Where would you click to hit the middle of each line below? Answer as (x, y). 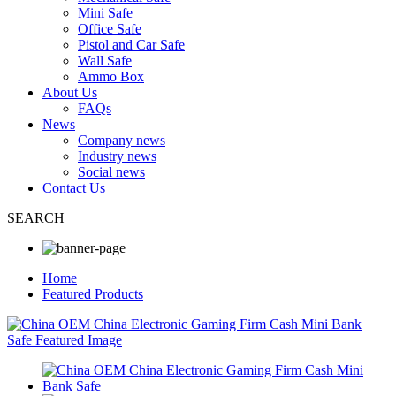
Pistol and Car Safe (131, 45)
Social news (111, 172)
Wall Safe (105, 61)
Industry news (117, 156)
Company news (122, 140)
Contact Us (74, 188)
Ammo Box (111, 76)
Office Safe (110, 29)
